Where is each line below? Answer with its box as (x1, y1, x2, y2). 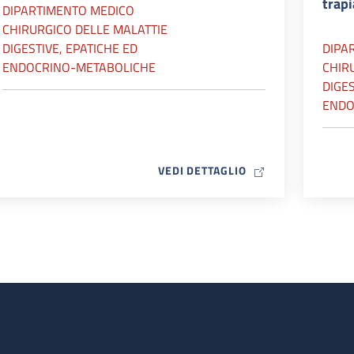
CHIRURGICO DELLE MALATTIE (2, 20, 168, 39)
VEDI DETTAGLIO (157, 162, 247, 179)
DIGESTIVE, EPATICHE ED (2, 39, 137, 58)
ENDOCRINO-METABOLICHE (2, 58, 156, 77)
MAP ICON (245, 161, 300, 178)
